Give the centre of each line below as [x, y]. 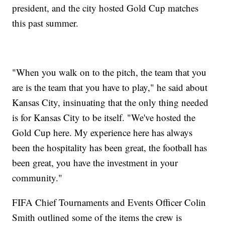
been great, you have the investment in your [95, 163]
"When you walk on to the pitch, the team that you [109, 72]
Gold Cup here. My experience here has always [102, 133]
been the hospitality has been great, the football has [110, 148]
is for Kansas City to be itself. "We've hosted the [104, 118]
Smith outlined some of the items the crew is [97, 217]
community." [37, 178]
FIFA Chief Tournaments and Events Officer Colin [109, 202]
